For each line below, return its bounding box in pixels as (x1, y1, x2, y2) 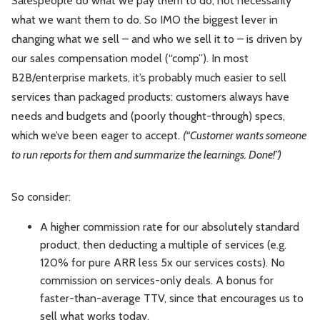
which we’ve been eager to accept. (11, 129, 183, 143)
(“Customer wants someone (183, 129, 306, 143)
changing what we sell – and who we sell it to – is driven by (11, 32, 302, 46)
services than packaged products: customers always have (11, 90, 289, 104)
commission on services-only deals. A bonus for (40, 274, 274, 288)
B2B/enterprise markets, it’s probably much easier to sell (11, 71, 286, 85)
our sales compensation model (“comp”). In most (11, 51, 249, 66)
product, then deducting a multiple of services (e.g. (40, 238, 286, 252)
